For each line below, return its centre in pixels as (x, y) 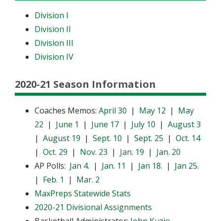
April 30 (113, 110)
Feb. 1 (54, 180)
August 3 (184, 124)
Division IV (54, 57)
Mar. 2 (88, 180)
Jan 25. (187, 166)
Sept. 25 (149, 138)
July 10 (143, 124)
